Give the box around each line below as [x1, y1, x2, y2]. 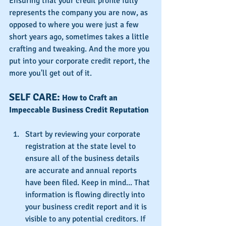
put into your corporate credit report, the [9, 55, 152, 66]
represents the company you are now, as [9, 7, 150, 18]
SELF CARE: [9, 90, 62, 103]
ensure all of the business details [25, 153, 141, 163]
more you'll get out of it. [9, 68, 92, 78]
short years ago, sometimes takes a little [9, 31, 151, 42]
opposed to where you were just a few [9, 19, 141, 30]
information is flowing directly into [25, 189, 147, 200]
